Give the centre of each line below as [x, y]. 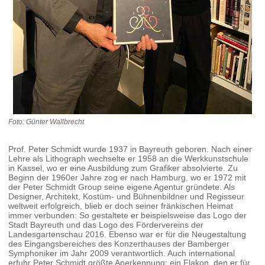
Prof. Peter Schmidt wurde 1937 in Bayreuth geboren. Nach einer [130, 149]
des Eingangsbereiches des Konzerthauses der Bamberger [119, 243]
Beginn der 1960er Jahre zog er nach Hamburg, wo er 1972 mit [127, 177]
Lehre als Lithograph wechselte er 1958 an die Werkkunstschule [129, 158]
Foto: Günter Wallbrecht [46, 122]
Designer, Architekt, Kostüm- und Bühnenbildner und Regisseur [127, 196]
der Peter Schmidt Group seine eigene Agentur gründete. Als [122, 187]
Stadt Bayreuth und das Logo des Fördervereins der [106, 224]
